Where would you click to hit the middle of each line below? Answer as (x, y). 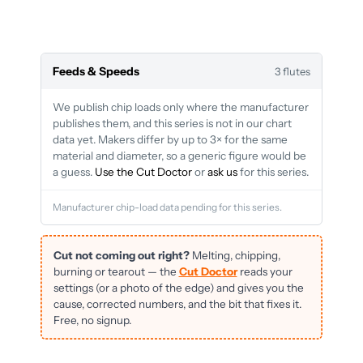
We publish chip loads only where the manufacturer (181, 107)
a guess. (74, 172)
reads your (265, 271)
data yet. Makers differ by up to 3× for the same (170, 140)
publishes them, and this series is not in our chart (172, 124)
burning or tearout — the (116, 271)
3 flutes (293, 72)
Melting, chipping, (235, 255)
